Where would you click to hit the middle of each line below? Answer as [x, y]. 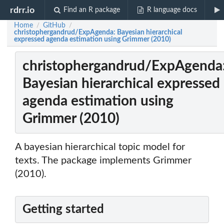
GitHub [54, 25]
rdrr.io [22, 10]
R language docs [172, 10]
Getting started [63, 210]
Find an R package [92, 10]
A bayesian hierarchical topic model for [100, 147]
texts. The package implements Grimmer [103, 161]
